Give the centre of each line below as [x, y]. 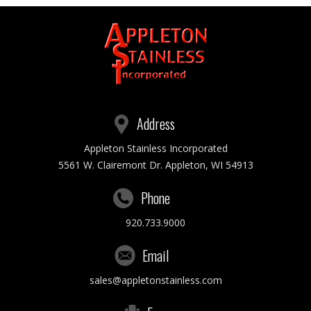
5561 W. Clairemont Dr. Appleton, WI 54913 [155, 165]
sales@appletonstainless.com [155, 280]
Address [155, 124]
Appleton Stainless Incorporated [155, 149]
